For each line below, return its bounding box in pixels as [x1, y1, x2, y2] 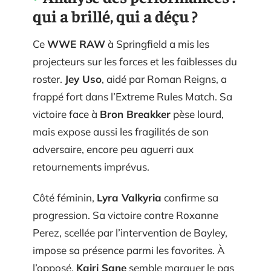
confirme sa [162, 191, 218, 204]
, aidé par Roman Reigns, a [102, 72, 227, 85]
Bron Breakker [100, 107, 171, 120]
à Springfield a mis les [105, 37, 209, 50]
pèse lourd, [171, 107, 224, 120]
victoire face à [33, 107, 100, 120]
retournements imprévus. [33, 160, 149, 173]
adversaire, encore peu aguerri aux [33, 142, 194, 155]
